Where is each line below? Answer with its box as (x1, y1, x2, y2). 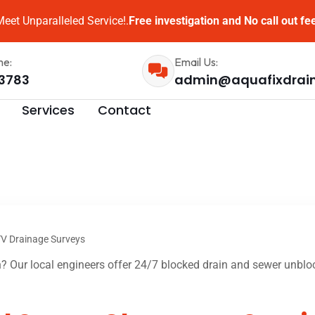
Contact (98, 101, 151, 119)
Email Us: (174, 54, 218, 69)
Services (22, 101, 75, 119)
